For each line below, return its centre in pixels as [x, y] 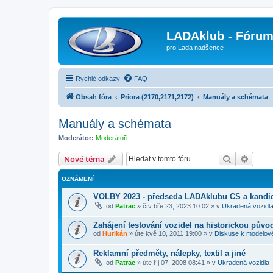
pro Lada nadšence [195, 48]
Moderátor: [76, 137]
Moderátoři [112, 137]
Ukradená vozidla [243, 263]
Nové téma [84, 159]
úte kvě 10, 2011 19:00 [168, 233]
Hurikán [115, 233]
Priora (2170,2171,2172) [157, 97]
